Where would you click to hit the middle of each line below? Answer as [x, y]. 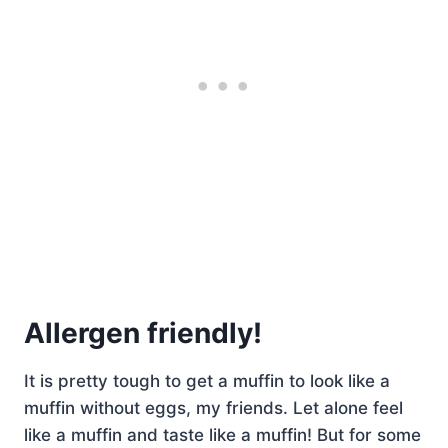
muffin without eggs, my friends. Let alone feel [213, 407]
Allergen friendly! [143, 332]
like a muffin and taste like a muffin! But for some [222, 434]
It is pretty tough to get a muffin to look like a [207, 380]
